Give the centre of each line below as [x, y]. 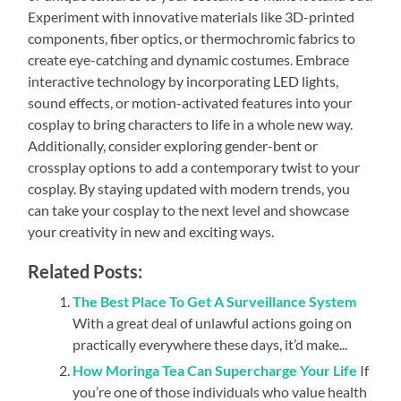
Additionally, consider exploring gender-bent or [173, 145]
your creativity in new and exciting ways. [151, 231]
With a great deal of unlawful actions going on [213, 322]
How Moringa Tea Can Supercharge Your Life [215, 370]
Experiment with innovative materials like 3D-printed [192, 16]
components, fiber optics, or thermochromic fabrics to [192, 38]
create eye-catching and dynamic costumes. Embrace [189, 59]
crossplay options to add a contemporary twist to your [194, 166]
